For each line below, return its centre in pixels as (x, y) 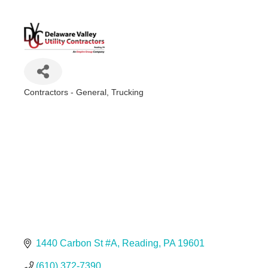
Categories (49, 102)
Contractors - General (65, 93)
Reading (140, 243)
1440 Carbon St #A (76, 243)
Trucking (127, 93)
